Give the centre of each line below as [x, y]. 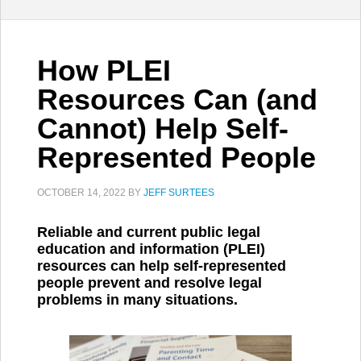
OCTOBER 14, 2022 [81, 193]
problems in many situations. [137, 300]
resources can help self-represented [162, 266]
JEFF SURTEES [179, 193]
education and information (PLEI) [151, 249]
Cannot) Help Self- [163, 129]
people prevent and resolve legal [149, 283]
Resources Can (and [177, 100]
